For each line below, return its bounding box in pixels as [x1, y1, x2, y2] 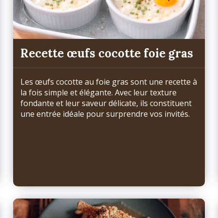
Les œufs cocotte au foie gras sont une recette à [20, 76, 198, 88]
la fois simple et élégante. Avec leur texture [20, 87, 177, 98]
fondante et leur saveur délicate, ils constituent [20, 98, 192, 109]
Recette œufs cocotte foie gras [20, 45, 194, 61]
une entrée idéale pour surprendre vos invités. [20, 109, 190, 120]
